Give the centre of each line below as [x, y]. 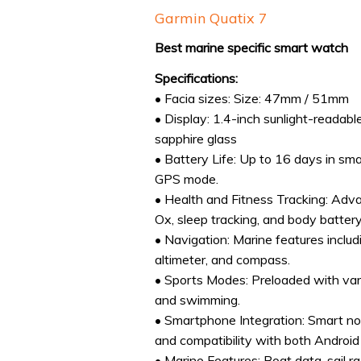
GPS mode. [187, 178]
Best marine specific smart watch [251, 48]
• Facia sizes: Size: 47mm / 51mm [252, 98]
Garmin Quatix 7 [211, 18]
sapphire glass [196, 138]
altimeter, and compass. [222, 259]
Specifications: [196, 78]
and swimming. [197, 299]
